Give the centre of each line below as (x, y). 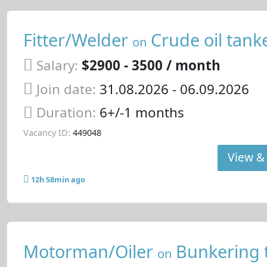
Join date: (66, 89)
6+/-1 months (142, 113)
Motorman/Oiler (90, 251)
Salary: (57, 65)
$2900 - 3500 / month (151, 65)
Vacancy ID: (46, 133)
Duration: (68, 113)
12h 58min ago (58, 180)
